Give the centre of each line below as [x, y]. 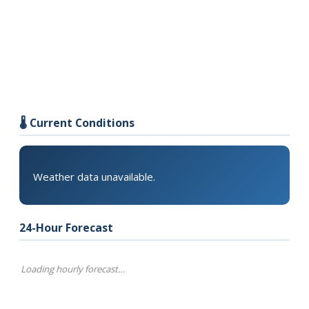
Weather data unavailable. [94, 177]
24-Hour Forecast [66, 228]
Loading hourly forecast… [73, 269]
